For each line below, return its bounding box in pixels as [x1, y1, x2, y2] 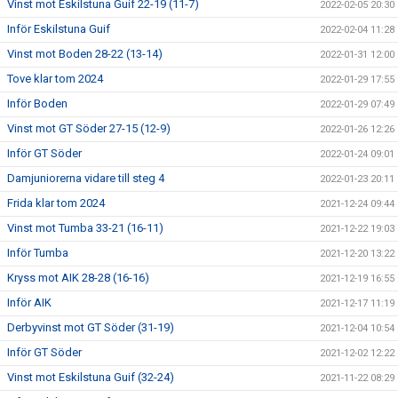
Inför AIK [7, 295, 52, 309]
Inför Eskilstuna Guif [7, 21, 110, 36]
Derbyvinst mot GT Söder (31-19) [7, 320, 174, 334]
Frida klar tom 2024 [7, 195, 105, 210]
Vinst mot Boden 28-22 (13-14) [7, 46, 163, 60]
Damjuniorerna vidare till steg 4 [7, 171, 164, 185]
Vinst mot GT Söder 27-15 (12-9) [7, 121, 171, 135]
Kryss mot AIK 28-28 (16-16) [7, 270, 149, 284]
